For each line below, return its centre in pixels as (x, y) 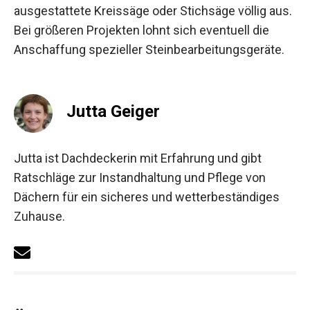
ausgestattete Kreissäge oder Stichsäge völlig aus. (153, 11)
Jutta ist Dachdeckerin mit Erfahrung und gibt (138, 158)
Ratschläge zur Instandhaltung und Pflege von (140, 178)
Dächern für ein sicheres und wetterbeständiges (147, 197)
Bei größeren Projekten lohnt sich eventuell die (142, 30)
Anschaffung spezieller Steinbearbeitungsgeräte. (149, 50)
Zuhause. (39, 217)
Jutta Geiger (113, 112)
